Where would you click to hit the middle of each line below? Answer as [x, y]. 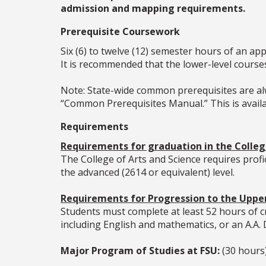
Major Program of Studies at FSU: [140, 251]
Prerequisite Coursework [120, 32]
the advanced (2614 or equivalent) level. [148, 172]
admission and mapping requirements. [153, 9]
